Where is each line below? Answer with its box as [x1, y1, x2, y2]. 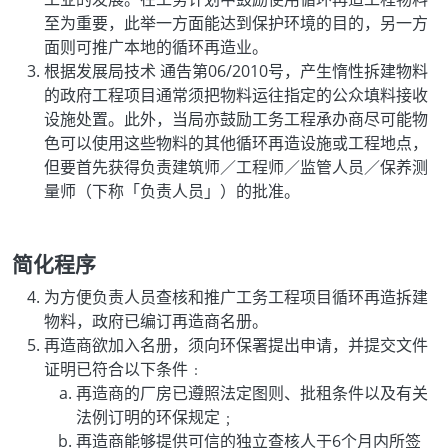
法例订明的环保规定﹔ [76, 406, 236, 429]
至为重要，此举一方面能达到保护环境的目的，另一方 [44, 12, 428, 35]
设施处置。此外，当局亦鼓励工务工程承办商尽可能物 [44, 108, 428, 131]
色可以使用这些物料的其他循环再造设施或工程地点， [44, 132, 428, 155]
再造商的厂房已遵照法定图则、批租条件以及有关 [76, 382, 428, 405]
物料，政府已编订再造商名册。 [44, 310, 268, 333]
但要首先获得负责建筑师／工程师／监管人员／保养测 [44, 156, 428, 179]
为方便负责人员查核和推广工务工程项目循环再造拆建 [44, 286, 428, 309]
